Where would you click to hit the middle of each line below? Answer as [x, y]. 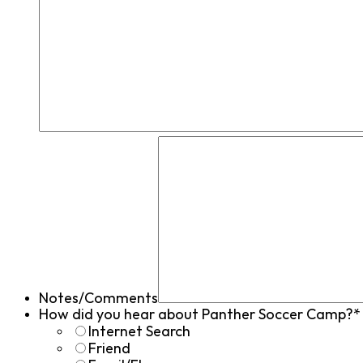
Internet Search [139, 331]
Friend [109, 348]
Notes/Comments [98, 298]
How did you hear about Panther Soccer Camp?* [200, 314]
